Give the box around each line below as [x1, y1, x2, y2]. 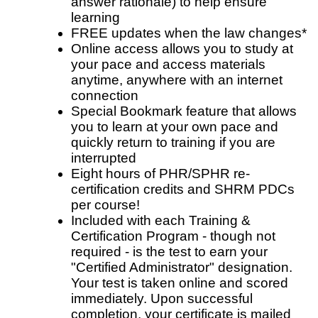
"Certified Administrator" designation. [71, 260, 292, 275]
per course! [71, 197, 140, 213]
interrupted [71, 150, 136, 166]
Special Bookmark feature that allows [71, 104, 297, 119]
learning [71, 10, 120, 26]
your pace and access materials [71, 57, 265, 72]
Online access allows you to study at [71, 41, 293, 57]
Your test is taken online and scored [71, 275, 288, 291]
